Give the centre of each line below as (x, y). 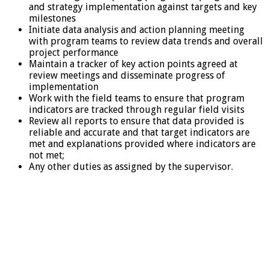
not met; (47, 155)
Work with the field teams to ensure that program (137, 98)
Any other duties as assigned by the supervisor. (131, 166)
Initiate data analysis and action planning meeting (137, 29)
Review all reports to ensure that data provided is (136, 121)
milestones (52, 18)
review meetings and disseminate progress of (127, 75)
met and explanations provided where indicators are (142, 144)
